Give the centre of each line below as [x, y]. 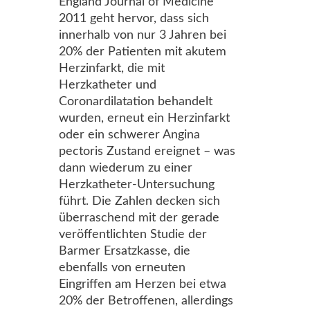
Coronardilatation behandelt [136, 102]
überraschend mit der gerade [139, 218]
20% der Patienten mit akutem [143, 52]
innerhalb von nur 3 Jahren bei [143, 35]
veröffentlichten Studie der [133, 235]
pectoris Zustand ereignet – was [147, 152]
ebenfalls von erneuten [122, 268]
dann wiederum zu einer [126, 168]
